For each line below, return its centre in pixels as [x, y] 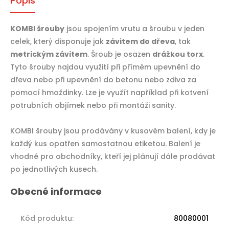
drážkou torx [178, 54]
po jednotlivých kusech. [54, 169]
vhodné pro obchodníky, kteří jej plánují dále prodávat [113, 156]
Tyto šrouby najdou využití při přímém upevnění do [105, 67]
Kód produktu [46, 218]
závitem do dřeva [140, 41]
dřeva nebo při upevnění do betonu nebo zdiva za [103, 79]
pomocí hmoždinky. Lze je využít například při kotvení [109, 92]
